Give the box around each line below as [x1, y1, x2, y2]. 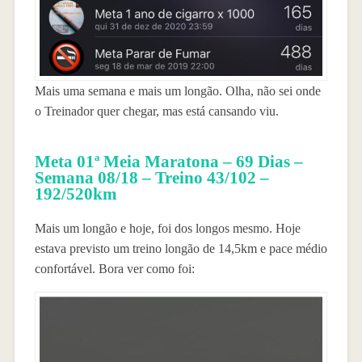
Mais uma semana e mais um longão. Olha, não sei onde [34, 83, 321, 98]
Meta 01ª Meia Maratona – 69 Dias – [34, 151, 303, 170]
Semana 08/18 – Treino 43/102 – [34, 167, 269, 187]
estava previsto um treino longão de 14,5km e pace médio [34, 241, 327, 255]
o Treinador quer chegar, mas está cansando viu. [34, 103, 279, 118]
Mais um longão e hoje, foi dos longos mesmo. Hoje [34, 221, 301, 235]
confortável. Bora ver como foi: [34, 261, 195, 276]
